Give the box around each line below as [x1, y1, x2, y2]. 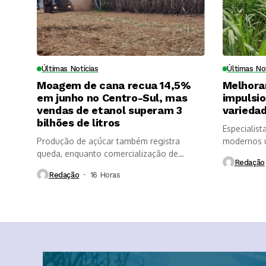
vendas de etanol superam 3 [37, 104, 182, 117]
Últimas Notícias [41, 64, 99, 74]
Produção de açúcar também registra [37, 136, 180, 147]
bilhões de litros [37, 116, 120, 129]
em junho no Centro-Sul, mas [37, 91, 188, 104]
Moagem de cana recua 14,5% [37, 79, 191, 92]
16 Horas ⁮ [90, 170, 122, 179]
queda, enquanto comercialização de [37, 148, 178, 159]
